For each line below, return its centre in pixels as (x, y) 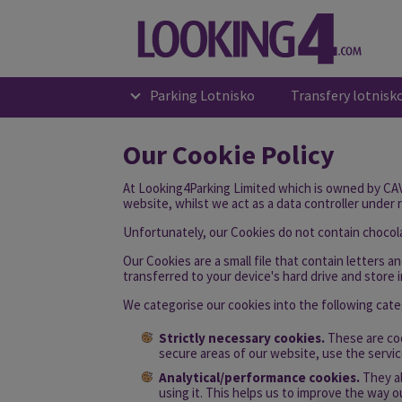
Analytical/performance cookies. (259, 378)
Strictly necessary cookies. (242, 338)
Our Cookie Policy (229, 155)
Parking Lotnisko (202, 96)
